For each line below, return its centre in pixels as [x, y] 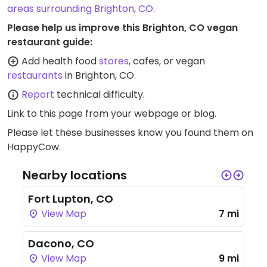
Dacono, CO [61, 243]
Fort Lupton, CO [71, 199]
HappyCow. [34, 147]
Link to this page [45, 114]
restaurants [35, 75]
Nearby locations [75, 175]
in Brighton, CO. [99, 75]
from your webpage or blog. [150, 114]
